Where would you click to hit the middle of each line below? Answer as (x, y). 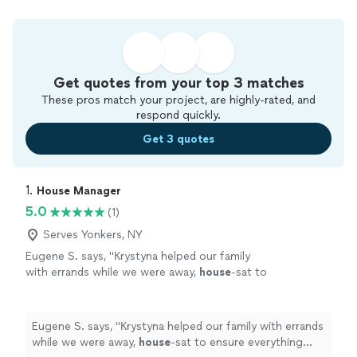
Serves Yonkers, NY (93, 235)
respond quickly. (178, 116)
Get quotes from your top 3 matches (178, 83)
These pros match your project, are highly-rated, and (178, 100)
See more (239, 304)
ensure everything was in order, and (117, 288)
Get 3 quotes (178, 139)
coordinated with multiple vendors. (116, 304)
